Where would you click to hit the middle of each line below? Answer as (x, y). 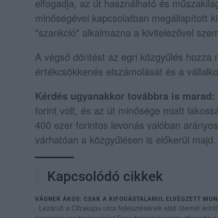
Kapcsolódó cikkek (104, 176)
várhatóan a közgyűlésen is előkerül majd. (126, 139)
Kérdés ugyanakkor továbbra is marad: (125, 95)
